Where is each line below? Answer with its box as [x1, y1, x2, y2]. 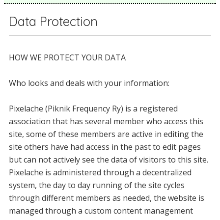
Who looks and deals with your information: [9, 78, 169, 89]
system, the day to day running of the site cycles [9, 180, 185, 191]
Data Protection [9, 13, 98, 29]
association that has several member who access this [9, 116, 203, 127]
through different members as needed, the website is [9, 192, 204, 204]
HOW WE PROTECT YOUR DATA [9, 52, 126, 63]
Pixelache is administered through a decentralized [9, 167, 192, 178]
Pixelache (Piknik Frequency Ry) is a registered [9, 103, 178, 114]
